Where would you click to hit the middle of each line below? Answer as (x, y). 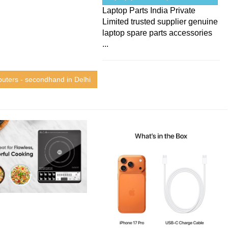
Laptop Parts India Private (149, 11)
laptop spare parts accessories (158, 33)
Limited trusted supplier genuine (160, 22)
